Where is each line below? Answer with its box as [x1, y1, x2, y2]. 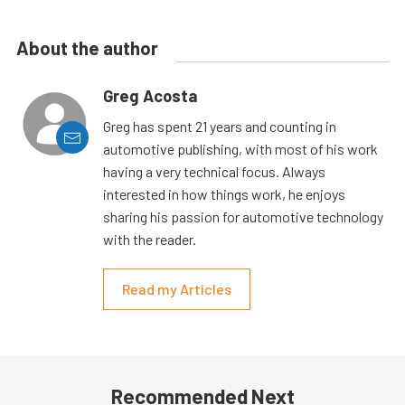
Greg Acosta [103, 86, 197, 107]
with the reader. [103, 231, 196, 249]
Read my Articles [122, 280, 231, 298]
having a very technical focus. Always [103, 163, 325, 181]
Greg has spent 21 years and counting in [103, 118, 336, 136]
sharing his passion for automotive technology [103, 208, 383, 226]
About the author [16, 37, 158, 60]
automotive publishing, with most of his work [103, 140, 378, 158]
